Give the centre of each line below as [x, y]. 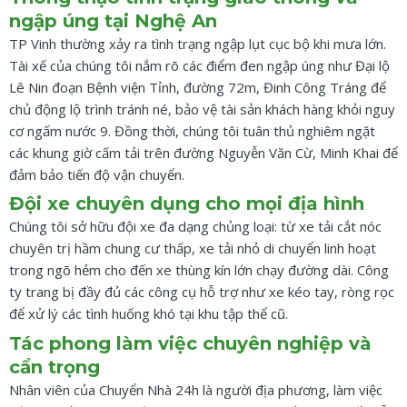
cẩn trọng [55, 367]
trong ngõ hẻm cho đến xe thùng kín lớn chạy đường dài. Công [199, 270]
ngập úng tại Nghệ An [113, 20]
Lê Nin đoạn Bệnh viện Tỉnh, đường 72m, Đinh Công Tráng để [198, 87]
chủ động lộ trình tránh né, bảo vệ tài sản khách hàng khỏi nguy [202, 109]
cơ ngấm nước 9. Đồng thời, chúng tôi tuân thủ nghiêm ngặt [192, 130]
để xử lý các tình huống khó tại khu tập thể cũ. [149, 314]
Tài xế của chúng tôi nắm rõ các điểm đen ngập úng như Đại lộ [199, 65]
